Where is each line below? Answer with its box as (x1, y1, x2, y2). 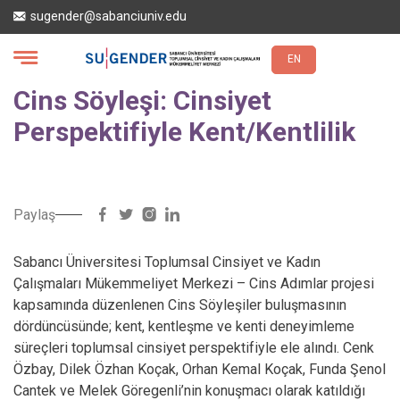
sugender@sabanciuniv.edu (30, 9, 187, 24)
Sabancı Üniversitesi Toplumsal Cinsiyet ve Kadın (13, 254, 321, 271)
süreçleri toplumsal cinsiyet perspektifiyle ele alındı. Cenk (13, 339, 374, 356)
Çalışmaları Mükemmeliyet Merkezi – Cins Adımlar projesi (13, 275, 374, 292)
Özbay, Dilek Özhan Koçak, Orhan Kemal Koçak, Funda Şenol (13, 361, 386, 378)
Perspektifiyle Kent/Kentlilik (13, 116, 355, 147)
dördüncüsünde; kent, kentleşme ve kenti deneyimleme (13, 318, 354, 335)
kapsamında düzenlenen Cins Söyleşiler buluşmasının (13, 296, 346, 313)
